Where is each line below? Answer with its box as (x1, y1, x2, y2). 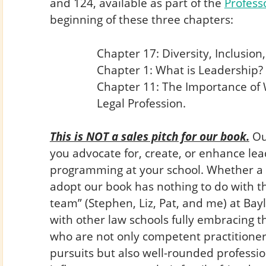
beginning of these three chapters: (49, 11, 233, 27)
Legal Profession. (96, 94, 186, 111)
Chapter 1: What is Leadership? (96, 61, 263, 78)
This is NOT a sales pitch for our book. (49, 128, 249, 145)
